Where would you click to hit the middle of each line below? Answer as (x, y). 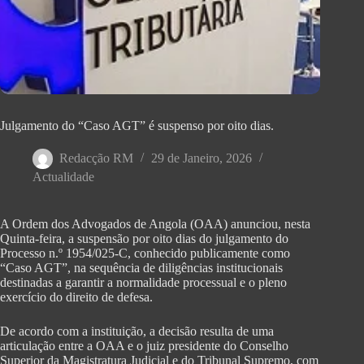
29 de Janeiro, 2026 (201, 158)
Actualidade (63, 177)
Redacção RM (96, 158)
